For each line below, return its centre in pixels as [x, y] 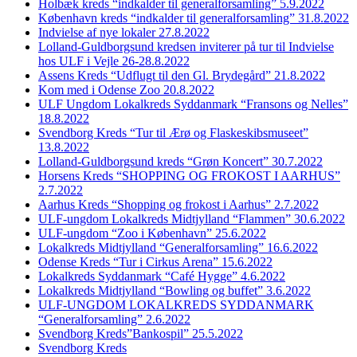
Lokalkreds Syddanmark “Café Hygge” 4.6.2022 [162, 276]
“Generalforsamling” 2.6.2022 [114, 319]
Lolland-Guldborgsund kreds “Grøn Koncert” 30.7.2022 [180, 161]
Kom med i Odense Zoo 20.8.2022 [126, 89]
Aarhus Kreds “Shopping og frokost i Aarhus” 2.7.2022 [178, 204]
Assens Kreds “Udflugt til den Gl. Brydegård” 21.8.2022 [182, 75]
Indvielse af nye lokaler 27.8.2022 [124, 32]
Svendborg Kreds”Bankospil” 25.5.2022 [141, 333]
